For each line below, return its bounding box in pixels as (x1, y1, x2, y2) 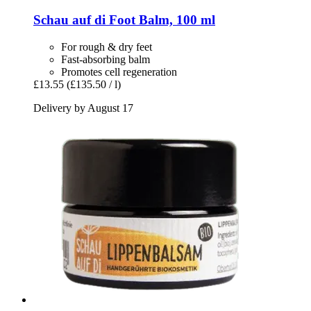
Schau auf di (33, 12, 106, 28)
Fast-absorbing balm (61, 53, 150, 65)
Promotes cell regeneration (61, 65, 177, 78)
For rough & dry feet (61, 40, 152, 53)
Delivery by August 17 (33, 101, 133, 114)
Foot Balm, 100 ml (106, 12, 215, 28)
